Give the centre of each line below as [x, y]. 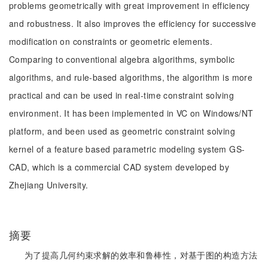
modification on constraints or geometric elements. [111, 41]
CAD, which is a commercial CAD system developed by [119, 167]
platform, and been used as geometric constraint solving [122, 131]
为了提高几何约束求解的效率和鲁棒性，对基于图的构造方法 [141, 255]
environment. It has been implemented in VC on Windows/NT [131, 113]
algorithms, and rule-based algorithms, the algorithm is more [131, 77]
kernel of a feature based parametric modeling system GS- [127, 149]
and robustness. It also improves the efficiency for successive [133, 23]
